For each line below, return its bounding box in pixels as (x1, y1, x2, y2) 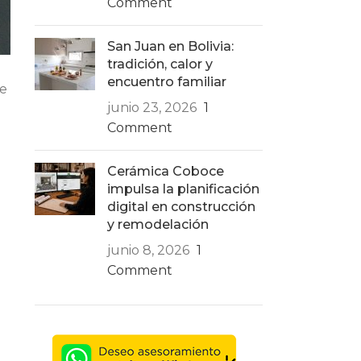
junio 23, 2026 (106, 100, 197, 115)
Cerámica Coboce (106, 164, 224, 179)
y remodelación (106, 217, 209, 232)
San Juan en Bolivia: (106, 39, 234, 54)
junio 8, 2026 (106, 243, 189, 258)
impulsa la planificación (106, 181, 259, 197)
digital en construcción (106, 199, 255, 214)
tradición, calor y (106, 56, 213, 72)
